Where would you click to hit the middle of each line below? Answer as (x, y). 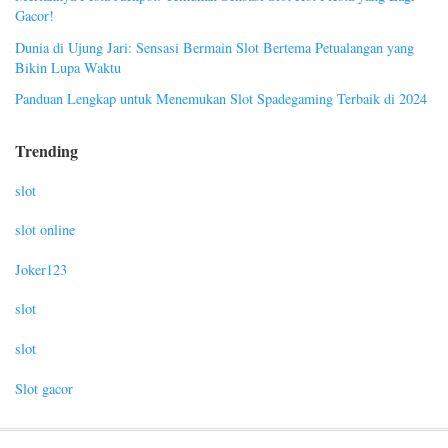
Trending (46, 150)
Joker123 (41, 269)
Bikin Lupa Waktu (68, 67)
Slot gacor (44, 388)
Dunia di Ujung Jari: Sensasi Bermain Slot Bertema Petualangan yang (214, 47)
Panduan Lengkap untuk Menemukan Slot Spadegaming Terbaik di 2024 (221, 99)
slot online (45, 230)
